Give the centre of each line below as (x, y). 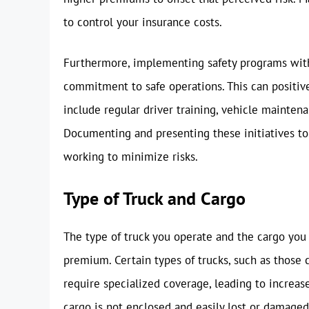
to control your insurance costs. (143, 22)
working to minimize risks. (131, 157)
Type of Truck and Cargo (154, 198)
